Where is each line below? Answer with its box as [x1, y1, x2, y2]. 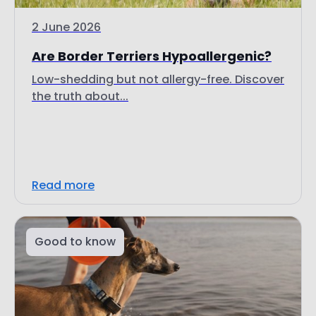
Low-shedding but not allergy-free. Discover [32, 71, 284, 88]
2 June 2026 [32, 19, 101, 36]
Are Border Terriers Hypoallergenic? [32, 47, 272, 66]
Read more [32, 177, 95, 194]
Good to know [35, 233, 116, 250]
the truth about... [32, 88, 128, 105]
